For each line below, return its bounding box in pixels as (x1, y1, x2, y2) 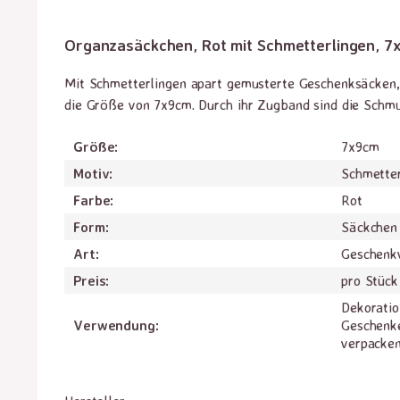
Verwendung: (73, 316, 159, 334)
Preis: (73, 271, 110, 289)
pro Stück (341, 271, 398, 289)
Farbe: (73, 191, 114, 209)
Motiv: (73, 164, 113, 182)
